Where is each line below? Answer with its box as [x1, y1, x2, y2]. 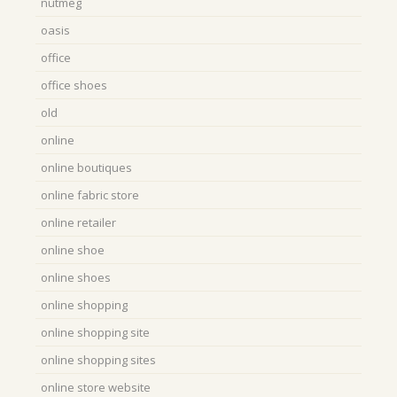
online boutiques [41, 160, 132, 176]
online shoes [41, 269, 111, 286]
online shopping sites [41, 352, 156, 369]
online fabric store [41, 187, 139, 204]
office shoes [41, 77, 107, 94]
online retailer [41, 214, 116, 231]
